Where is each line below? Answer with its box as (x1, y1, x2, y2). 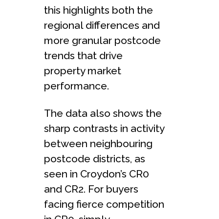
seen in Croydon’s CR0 (44, 167, 149, 180)
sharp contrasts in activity (44, 122, 164, 134)
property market (44, 64, 121, 77)
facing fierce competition (44, 197, 164, 210)
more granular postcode (44, 34, 161, 46)
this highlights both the (44, 3, 153, 16)
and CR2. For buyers (44, 182, 138, 195)
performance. (44, 79, 109, 92)
